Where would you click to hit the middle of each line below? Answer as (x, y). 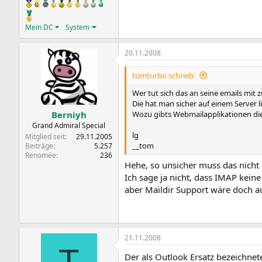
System (78, 27)
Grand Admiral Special (69, 125)
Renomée (41, 155)
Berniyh (69, 115)
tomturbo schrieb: (164, 75)
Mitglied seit (45, 137)
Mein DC (39, 27)
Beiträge (39, 146)
